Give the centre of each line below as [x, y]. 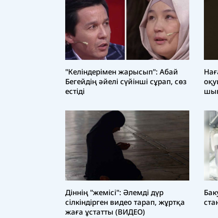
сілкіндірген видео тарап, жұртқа [125, 202]
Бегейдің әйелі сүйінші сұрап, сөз [126, 82]
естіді [75, 91]
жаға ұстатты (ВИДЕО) [105, 211]
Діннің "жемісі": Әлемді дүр [114, 192]
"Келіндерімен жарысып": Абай [122, 72]
